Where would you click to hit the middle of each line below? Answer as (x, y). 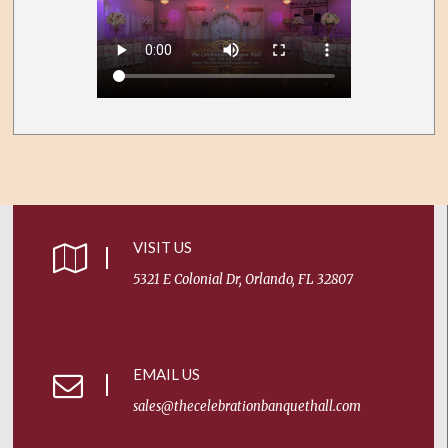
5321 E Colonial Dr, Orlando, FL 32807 (243, 280)
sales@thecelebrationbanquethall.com (247, 407)
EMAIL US (167, 374)
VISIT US (163, 247)
